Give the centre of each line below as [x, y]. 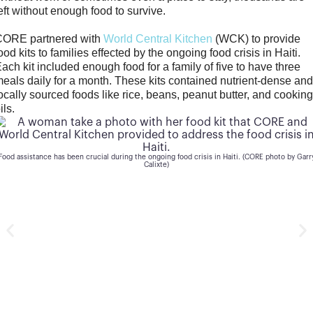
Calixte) [157, 140]
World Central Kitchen [158, 39]
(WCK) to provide [257, 39]
